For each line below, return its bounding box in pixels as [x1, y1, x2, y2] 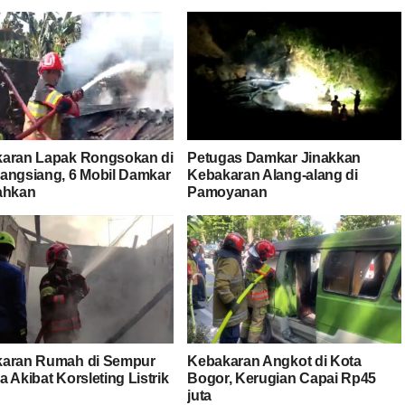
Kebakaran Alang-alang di [187, 166, 358, 183]
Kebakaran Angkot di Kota [187, 353, 362, 369]
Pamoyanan [187, 184, 268, 200]
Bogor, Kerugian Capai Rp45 [187, 370, 376, 386]
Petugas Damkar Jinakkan [187, 149, 361, 165]
